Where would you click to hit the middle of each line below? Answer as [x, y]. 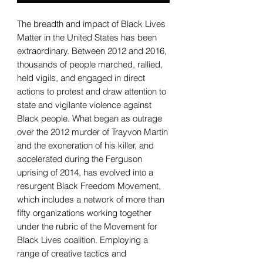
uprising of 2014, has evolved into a [85, 172]
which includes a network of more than [91, 199]
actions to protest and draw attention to [92, 91]
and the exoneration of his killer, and [85, 145]
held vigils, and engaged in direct [81, 77]
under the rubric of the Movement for [87, 226]
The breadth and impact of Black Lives [91, 23]
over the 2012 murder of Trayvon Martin [92, 131]
